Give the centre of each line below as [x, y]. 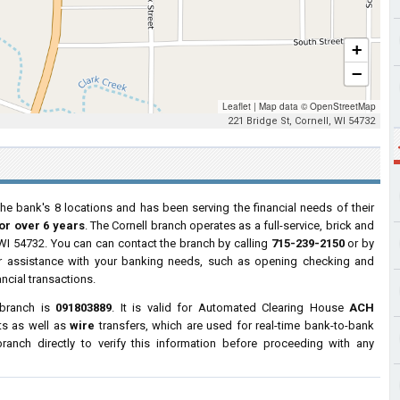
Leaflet [237, 106]
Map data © [283, 106]
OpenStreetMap [343, 106]
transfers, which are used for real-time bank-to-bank [235, 325]
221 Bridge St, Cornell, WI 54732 [301, 121]
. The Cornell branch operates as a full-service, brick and [229, 225]
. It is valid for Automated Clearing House [230, 308]
